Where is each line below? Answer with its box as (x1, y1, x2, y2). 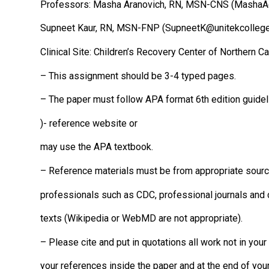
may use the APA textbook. (40, 141, 153, 153)
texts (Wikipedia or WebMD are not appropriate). (40, 213, 243, 225)
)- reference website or (40, 117, 138, 129)
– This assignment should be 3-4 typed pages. (40, 70, 236, 82)
